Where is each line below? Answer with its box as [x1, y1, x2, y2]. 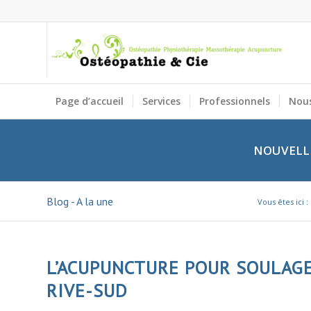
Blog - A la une [47, 194, 113, 208]
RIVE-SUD [47, 278, 128, 302]
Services [142, 94, 180, 108]
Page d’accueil [56, 94, 124, 108]
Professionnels [199, 94, 270, 108]
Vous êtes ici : [258, 196, 308, 207]
